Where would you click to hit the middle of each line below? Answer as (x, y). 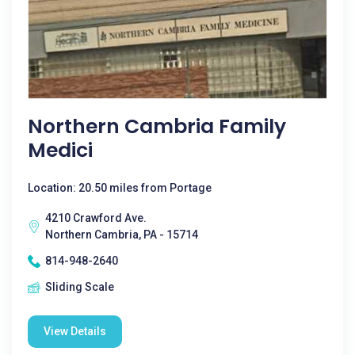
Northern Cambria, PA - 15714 (122, 235)
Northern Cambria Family (157, 126)
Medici (60, 150)
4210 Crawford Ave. (96, 218)
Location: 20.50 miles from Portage (120, 188)
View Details (75, 331)
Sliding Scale (80, 287)
